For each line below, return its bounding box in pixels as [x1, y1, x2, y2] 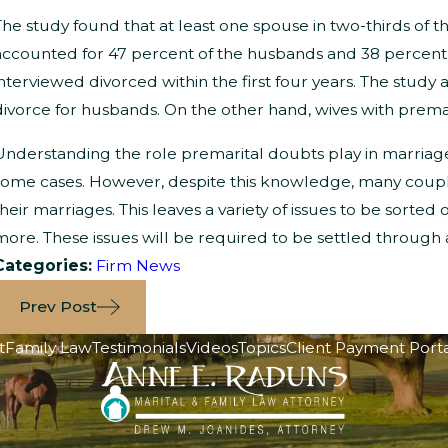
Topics [237, 338, 286, 358]
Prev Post [18, 297, 97, 317]
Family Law [4, 338, 92, 358]
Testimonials [91, 338, 186, 358]
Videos [185, 338, 238, 358]
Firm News [95, 255, 180, 275]
